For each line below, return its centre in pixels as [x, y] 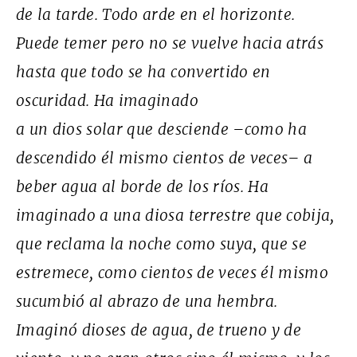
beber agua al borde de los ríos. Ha [142, 186]
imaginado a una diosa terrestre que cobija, [175, 215]
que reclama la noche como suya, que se [161, 243]
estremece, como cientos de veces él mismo [173, 272]
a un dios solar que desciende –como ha [161, 129]
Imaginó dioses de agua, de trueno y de [159, 330]
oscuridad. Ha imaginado [107, 100]
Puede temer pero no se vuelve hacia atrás [170, 43]
